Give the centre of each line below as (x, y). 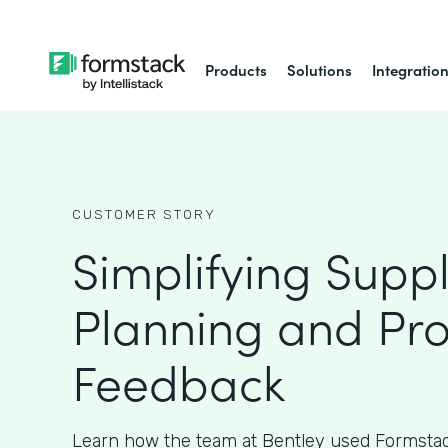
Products (236, 69)
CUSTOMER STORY (144, 214)
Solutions (320, 69)
